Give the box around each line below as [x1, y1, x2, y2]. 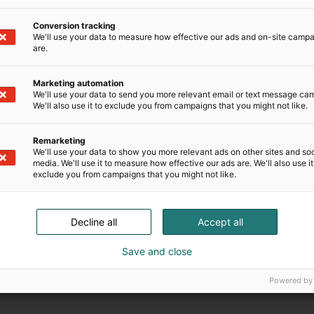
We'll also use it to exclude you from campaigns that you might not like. [33, 100, 308, 111]
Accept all [197, 216, 243, 228]
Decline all [71, 216, 117, 228]
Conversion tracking [33, 20, 116, 31]
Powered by [269, 275, 313, 285]
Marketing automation [33, 78, 123, 88]
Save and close [122, 245, 192, 257]
